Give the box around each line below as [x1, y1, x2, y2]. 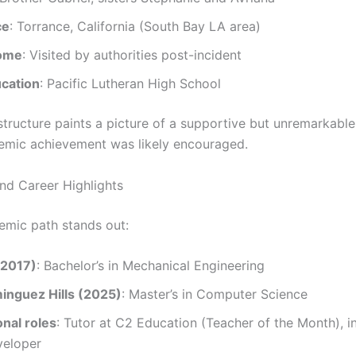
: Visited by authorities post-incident [22, 46, 242, 63]
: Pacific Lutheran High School [40, 75, 221, 91]
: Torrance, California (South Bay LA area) [10, 17, 261, 34]
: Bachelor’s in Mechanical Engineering [37, 257, 265, 274]
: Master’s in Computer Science [122, 286, 308, 303]
